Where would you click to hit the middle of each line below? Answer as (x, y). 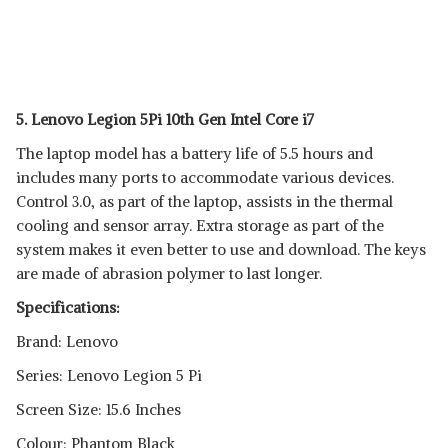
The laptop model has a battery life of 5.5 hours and (194, 153)
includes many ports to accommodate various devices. (205, 177)
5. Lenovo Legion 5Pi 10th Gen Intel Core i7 (165, 119)
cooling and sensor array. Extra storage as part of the (200, 225)
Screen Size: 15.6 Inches (98, 409)
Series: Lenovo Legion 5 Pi (109, 375)
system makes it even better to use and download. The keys (221, 249)
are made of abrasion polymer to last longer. (169, 273)
